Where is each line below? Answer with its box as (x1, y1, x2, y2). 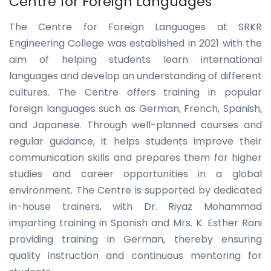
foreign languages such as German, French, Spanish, (9, 102, 262, 116)
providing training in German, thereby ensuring (9, 232, 262, 246)
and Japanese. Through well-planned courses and (9, 118, 262, 132)
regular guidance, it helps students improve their (9, 134, 262, 148)
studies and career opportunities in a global (9, 167, 262, 181)
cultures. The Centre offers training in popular (9, 85, 262, 99)
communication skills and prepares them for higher (9, 151, 262, 165)
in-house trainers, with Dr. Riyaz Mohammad (9, 200, 262, 214)
